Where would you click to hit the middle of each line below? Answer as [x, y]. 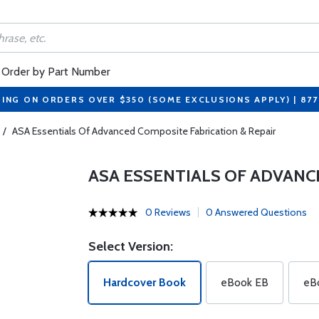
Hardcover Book [144, 282]
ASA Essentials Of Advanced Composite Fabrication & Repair [144, 131]
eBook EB [244, 282]
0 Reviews [168, 212]
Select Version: [130, 246]
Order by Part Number [56, 72]
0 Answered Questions [256, 212]
